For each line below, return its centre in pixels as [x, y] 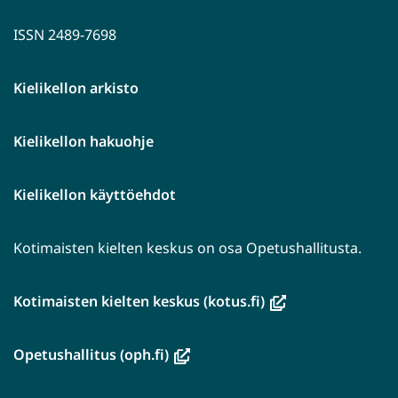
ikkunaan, [297, 350]
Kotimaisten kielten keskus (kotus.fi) [139, 302]
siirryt [285, 375]
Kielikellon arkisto [76, 88]
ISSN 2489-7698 [65, 35]
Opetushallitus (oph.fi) [91, 355]
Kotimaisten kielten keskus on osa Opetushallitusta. [187, 248]
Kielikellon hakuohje [84, 142]
